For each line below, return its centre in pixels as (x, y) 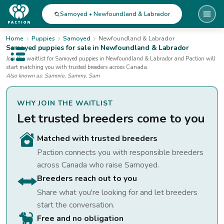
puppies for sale (63, 48)
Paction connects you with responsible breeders (120, 152)
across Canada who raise (81, 165)
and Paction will (194, 59)
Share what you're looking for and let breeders (117, 192)
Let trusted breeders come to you (111, 118)
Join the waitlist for (30, 59)
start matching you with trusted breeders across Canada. (77, 67)
